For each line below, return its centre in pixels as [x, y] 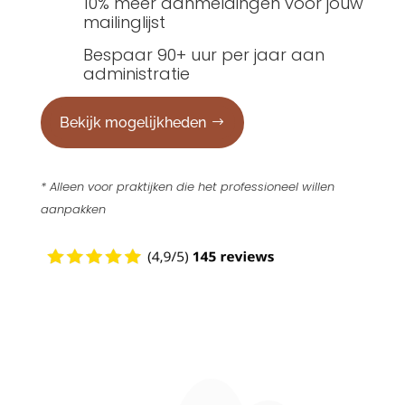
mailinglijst [124, 22]
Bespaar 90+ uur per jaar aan [203, 55]
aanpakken [73, 209]
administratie [136, 74]
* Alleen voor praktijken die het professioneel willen [187, 186]
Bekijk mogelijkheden [132, 122]
